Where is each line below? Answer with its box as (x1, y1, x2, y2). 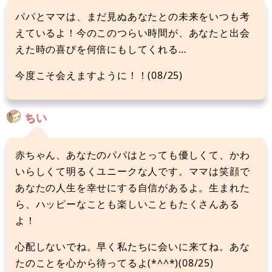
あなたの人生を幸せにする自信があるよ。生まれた (15, 180, 250, 194)
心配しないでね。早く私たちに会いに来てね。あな (15, 239, 250, 253)
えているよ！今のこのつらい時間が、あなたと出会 (15, 25, 250, 39)
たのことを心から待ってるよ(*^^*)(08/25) (15, 256, 214, 270)
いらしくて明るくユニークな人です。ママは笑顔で (15, 164, 250, 178)
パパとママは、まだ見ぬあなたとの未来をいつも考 (15, 9, 250, 23)
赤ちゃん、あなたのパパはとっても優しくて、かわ (15, 148, 250, 161)
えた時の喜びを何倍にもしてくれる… (15, 42, 187, 56)
